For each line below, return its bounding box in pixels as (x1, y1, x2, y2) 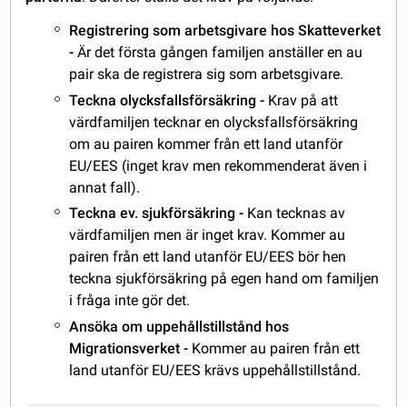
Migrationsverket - (69, 340, 193, 358)
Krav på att (268, 91, 339, 109)
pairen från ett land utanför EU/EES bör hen (69, 248, 347, 266)
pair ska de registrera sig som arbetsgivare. (69, 65, 344, 83)
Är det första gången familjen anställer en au (74, 43, 363, 61)
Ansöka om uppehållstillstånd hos (69, 318, 290, 336)
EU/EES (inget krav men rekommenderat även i (69, 156, 368, 174)
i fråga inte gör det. (69, 292, 191, 310)
